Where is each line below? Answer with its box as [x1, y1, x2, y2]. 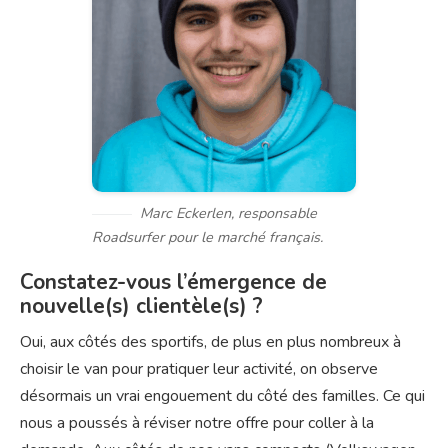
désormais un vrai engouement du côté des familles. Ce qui [20, 384, 425, 407]
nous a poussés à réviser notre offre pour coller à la [20, 411, 374, 434]
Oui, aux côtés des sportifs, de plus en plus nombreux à [20, 330, 401, 353]
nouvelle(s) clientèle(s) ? [20, 292, 263, 321]
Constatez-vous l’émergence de [20, 268, 327, 297]
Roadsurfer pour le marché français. [92, 227, 323, 248]
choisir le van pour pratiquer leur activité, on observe [20, 357, 378, 380]
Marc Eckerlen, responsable [140, 203, 317, 224]
